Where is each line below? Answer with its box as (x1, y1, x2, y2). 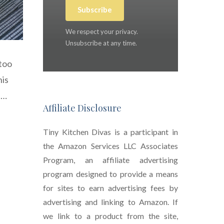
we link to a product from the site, (43, 211, 178, 221)
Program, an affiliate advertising (43, 155, 178, 165)
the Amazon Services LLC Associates (43, 141, 178, 151)
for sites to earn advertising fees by (43, 183, 178, 193)
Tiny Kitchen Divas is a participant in (43, 127, 178, 137)
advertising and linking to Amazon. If (43, 197, 178, 207)
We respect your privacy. (65, 27, 138, 36)
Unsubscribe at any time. (65, 39, 137, 47)
